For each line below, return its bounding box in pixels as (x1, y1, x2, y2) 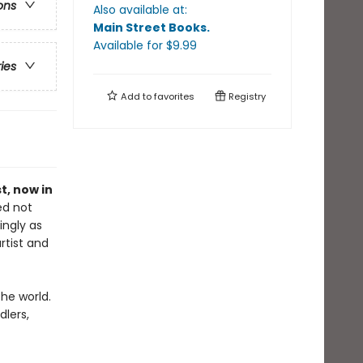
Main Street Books (93, 19, 207, 36)
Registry (226, 90, 266, 103)
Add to (118, 90, 154, 103)
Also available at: (93, 2, 187, 18)
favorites (154, 90, 194, 103)
